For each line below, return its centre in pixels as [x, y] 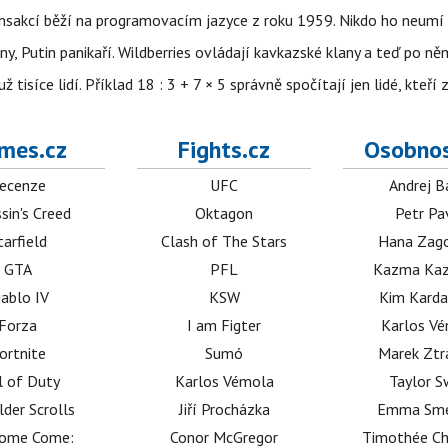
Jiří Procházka [224, 409]
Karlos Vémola [224, 381]
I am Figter [224, 325]
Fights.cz [224, 150]
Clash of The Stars [224, 241]
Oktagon [224, 213]
